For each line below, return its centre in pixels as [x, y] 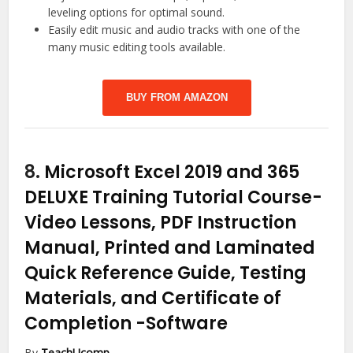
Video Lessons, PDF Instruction [161, 223]
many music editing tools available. [137, 47]
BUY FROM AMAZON [176, 98]
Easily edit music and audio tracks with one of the [175, 30]
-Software [182, 324]
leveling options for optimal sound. [137, 13]
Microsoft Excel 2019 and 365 [172, 173]
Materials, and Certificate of [153, 299]
